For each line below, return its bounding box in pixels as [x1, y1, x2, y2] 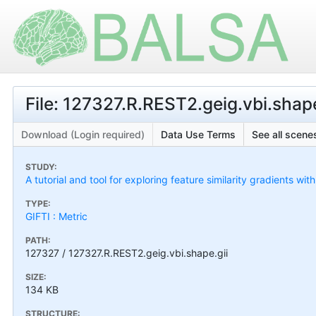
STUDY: [25, 161, 57, 172]
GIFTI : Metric [25, 209, 87, 222]
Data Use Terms [161, 128, 236, 140]
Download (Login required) [21, 128, 145, 140]
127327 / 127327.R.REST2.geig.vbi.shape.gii [25, 246, 228, 259]
